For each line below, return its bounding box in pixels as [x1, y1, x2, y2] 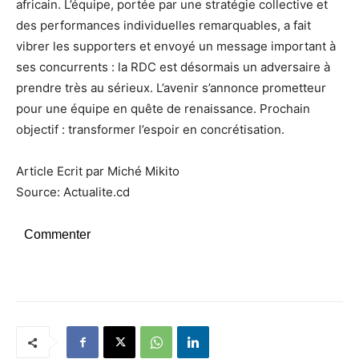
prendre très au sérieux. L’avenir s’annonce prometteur [16, 80, 326, 96]
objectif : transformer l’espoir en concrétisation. [16, 122, 284, 138]
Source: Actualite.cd [16, 184, 130, 200]
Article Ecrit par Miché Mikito [16, 163, 179, 179]
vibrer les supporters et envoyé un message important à [16, 38, 336, 54]
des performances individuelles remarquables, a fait [16, 18, 311, 34]
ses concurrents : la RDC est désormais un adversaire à [16, 59, 330, 75]
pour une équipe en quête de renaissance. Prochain [16, 101, 310, 117]
